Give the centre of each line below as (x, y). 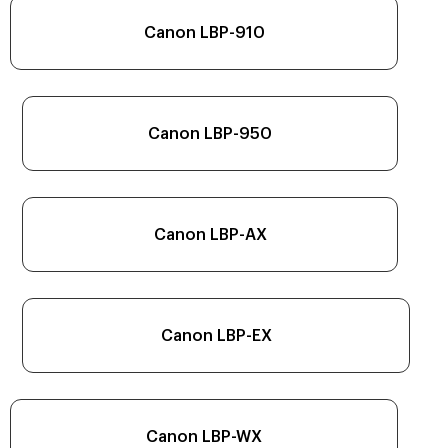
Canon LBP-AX (210, 234)
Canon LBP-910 (204, 32)
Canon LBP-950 (210, 133)
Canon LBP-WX (204, 436)
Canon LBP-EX (216, 335)
